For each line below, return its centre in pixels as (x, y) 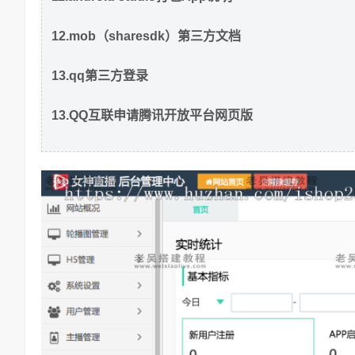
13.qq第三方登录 (100, 75)
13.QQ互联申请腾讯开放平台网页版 (152, 115)
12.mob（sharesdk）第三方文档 (146, 36)
